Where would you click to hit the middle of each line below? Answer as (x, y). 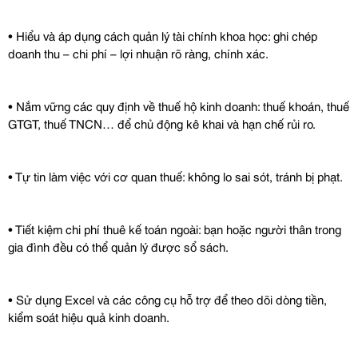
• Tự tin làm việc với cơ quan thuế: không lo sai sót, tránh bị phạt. (175, 176)
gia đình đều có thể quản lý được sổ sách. (118, 246)
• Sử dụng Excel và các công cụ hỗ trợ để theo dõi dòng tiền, (167, 299)
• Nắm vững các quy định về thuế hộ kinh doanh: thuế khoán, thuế (179, 105)
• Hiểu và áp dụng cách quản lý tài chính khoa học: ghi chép (163, 35)
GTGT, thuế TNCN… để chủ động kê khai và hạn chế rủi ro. (162, 123)
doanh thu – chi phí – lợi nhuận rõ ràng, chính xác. (138, 53)
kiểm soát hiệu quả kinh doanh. (89, 316)
